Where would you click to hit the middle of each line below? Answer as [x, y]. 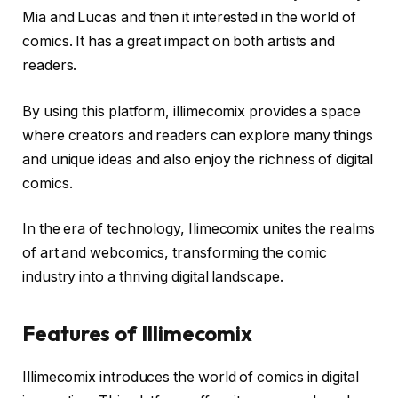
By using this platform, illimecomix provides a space [191, 111]
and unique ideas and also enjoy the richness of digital [198, 159]
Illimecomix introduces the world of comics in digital [191, 377]
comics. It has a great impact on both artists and [179, 42]
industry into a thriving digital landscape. [155, 277]
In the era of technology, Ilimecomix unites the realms [199, 229]
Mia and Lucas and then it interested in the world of [189, 18]
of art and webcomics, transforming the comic [175, 253]
